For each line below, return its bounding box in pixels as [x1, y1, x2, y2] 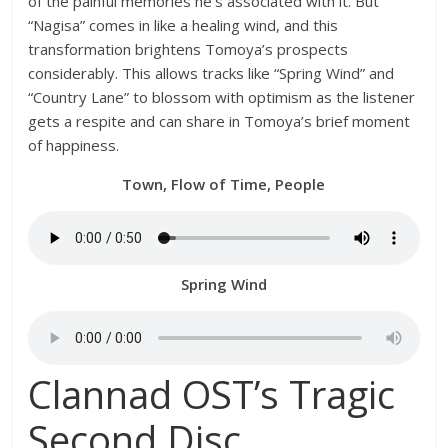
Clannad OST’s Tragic [28, 368, 396, 420]
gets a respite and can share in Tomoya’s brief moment [28, 111, 411, 131]
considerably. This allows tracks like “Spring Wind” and [28, 63, 395, 83]
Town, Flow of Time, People [122, 174, 326, 194]
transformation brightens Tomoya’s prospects [28, 39, 349, 59]
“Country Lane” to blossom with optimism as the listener [28, 87, 416, 107]
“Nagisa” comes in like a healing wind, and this [28, 15, 339, 35]
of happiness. [28, 135, 120, 155]
